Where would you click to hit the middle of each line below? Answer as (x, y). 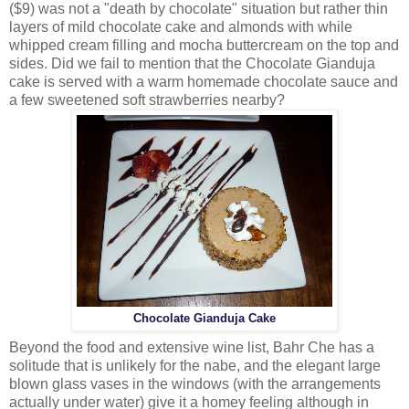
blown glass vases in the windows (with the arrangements (195, 384)
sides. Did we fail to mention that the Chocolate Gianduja (192, 64)
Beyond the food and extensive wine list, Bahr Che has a (192, 348)
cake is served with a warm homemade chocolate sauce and (204, 82)
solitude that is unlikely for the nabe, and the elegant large (195, 366)
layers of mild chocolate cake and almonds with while (181, 27)
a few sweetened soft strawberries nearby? (147, 100)
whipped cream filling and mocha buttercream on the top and (204, 46)
